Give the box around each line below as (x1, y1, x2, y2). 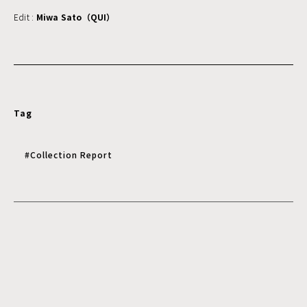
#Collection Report (25, 148, 112, 160)
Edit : (14, 10, 36, 23)
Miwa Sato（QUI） (36, 10, 115, 23)
